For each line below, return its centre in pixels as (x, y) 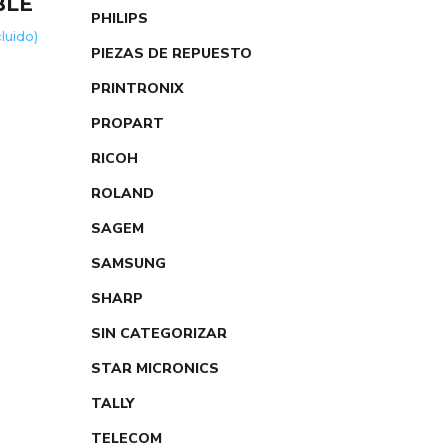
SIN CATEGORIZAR (159, 333)
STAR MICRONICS (155, 368)
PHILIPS (119, 18)
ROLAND (122, 193)
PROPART (127, 123)
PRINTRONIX (137, 88)
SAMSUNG (128, 263)
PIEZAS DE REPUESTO (171, 53)
